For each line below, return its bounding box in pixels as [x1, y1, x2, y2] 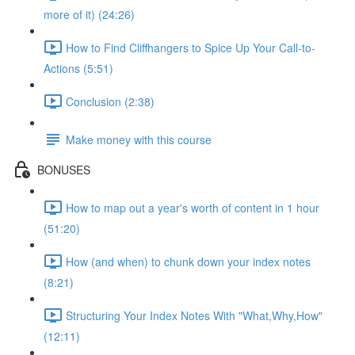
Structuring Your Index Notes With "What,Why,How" [66, 307, 323, 323]
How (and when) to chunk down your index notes [66, 253, 311, 269]
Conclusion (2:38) [66, 93, 155, 109]
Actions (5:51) [44, 60, 113, 76]
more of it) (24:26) [44, 6, 135, 22]
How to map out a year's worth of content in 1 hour [66, 199, 319, 216]
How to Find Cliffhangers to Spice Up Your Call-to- [66, 39, 315, 55]
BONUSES [37, 161, 90, 177]
